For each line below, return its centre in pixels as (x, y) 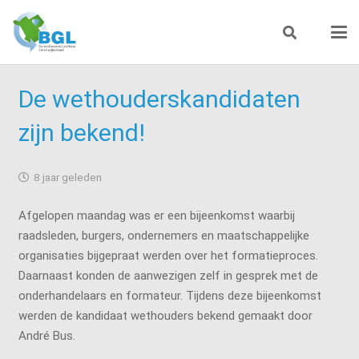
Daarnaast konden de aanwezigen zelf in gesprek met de (168, 275)
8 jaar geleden (67, 177)
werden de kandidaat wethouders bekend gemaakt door (165, 315)
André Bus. (46, 335)
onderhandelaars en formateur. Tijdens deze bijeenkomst (169, 295)
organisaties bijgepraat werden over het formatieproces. (168, 255)
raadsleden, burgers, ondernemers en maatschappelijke (163, 235)
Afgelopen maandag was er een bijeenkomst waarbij (156, 215)
